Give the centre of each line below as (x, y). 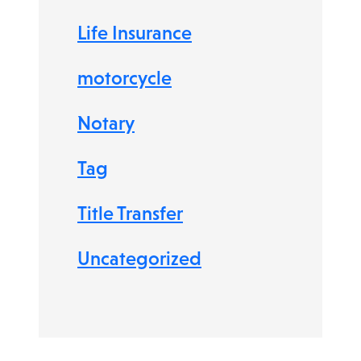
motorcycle (124, 78)
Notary (106, 123)
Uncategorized (139, 258)
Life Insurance (135, 33)
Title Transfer (130, 213)
